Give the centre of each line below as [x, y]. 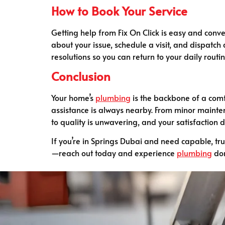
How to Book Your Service [119, 11]
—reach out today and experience [114, 153]
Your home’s [73, 97]
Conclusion [81, 76]
